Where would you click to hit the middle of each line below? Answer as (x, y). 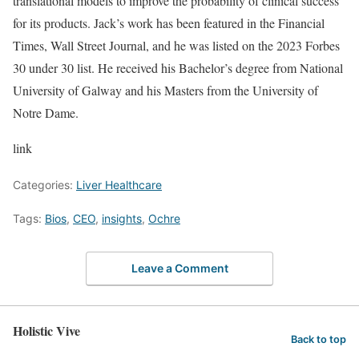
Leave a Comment (179, 268)
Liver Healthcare (119, 184)
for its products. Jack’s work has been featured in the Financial (169, 22)
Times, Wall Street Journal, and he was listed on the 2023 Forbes (176, 45)
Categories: (44, 184)
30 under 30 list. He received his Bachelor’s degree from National (178, 67)
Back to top (319, 340)
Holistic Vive (46, 331)
